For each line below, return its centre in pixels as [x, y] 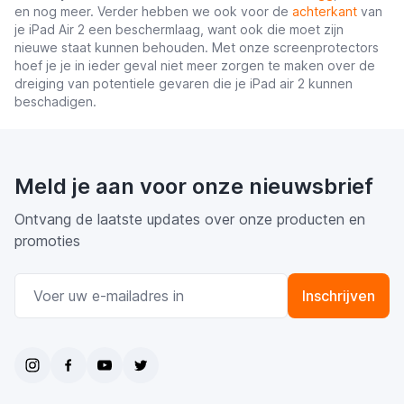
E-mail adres [242, 284]
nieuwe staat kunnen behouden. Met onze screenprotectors [197, 48]
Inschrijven [339, 296]
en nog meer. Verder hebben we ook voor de [153, 12]
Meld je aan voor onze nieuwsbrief [194, 187]
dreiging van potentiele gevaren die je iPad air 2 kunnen [184, 84]
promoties [47, 241]
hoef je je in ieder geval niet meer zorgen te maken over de [195, 66]
